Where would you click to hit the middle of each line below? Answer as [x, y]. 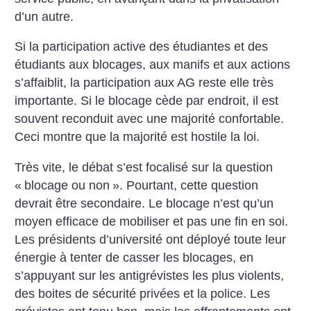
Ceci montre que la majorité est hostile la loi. [137, 137]
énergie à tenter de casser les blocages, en [134, 257]
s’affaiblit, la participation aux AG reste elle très [144, 83]
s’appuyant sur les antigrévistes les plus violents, [150, 275]
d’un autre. [44, 16]
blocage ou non [67, 185]
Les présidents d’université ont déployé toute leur [151, 239]
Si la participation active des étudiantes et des [142, 47]
